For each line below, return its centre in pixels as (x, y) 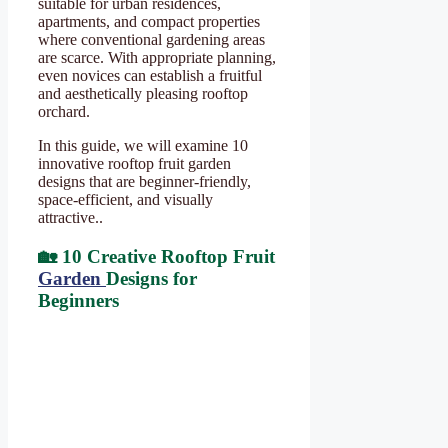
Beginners (78, 300)
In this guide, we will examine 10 (143, 146)
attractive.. (70, 218)
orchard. (64, 112)
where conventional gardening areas (151, 40)
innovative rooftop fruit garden (134, 164)
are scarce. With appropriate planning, (157, 58)
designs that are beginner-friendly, (144, 182)
